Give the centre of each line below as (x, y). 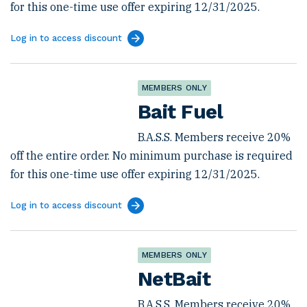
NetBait (174, 279)
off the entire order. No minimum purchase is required (151, 156)
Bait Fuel (181, 112)
